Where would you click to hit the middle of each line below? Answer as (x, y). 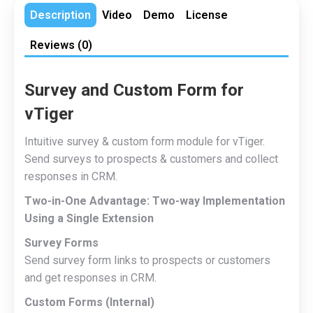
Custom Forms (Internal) (89, 302)
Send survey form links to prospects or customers (147, 260)
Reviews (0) (61, 45)
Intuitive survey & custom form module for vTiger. (145, 141)
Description (60, 15)
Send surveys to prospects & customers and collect (151, 159)
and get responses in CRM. (90, 278)
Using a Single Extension (89, 218)
